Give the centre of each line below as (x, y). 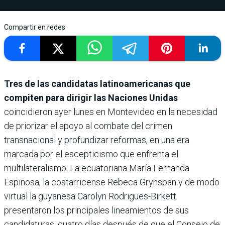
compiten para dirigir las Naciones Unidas (91, 98)
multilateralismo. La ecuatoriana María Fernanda (97, 168)
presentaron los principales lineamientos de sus (96, 210)
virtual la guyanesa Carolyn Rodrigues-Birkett (90, 196)
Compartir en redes (35, 27)
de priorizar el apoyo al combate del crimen (88, 126)
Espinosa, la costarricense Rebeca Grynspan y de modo (112, 182)
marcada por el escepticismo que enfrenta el (91, 154)
